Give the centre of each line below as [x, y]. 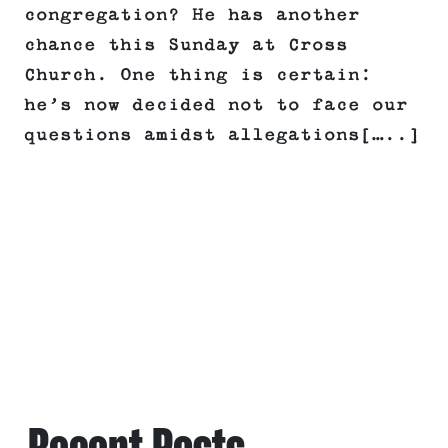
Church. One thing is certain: [198, 75]
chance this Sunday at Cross [186, 45]
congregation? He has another [192, 15]
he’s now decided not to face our [216, 105]
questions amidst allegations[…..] [222, 135]
